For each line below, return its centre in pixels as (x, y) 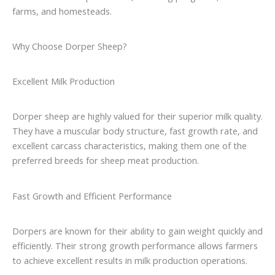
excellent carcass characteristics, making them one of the (130, 146)
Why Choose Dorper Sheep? (70, 46)
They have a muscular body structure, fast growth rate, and (135, 131)
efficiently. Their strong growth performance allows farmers (135, 245)
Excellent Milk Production (64, 81)
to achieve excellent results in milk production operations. (130, 260)
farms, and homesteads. (62, 11)
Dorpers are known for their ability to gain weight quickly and (137, 230)
